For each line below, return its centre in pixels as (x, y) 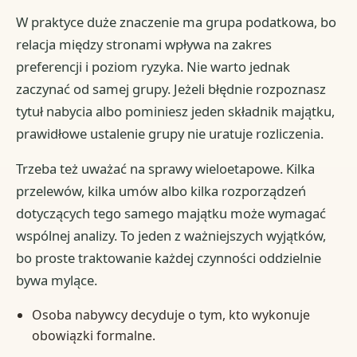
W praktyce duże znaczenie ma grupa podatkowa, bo (177, 22)
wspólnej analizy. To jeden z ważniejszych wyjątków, (171, 236)
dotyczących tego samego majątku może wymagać (171, 214)
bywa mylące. (57, 280)
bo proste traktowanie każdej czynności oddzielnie (169, 258)
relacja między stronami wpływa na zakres (144, 45)
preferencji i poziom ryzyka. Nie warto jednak (153, 67)
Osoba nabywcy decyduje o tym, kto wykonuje (171, 315)
